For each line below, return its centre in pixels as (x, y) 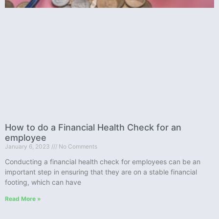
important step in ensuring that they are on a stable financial (101, 172)
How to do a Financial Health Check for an (93, 127)
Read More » (23, 198)
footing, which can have (43, 182)
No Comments (77, 146)
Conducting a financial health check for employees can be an (103, 161)
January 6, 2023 (28, 146)
